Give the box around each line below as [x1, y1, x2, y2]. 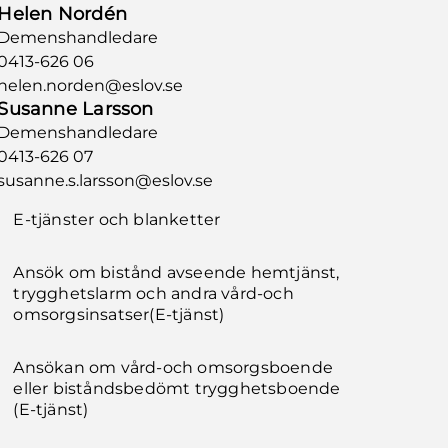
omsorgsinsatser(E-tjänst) [13, 305, 225, 324]
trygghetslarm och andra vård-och [13, 284, 294, 303]
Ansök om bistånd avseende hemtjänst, [13, 263, 340, 282]
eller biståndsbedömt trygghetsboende [13, 379, 341, 398]
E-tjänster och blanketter [13, 210, 221, 229]
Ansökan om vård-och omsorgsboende [13, 358, 333, 377]
